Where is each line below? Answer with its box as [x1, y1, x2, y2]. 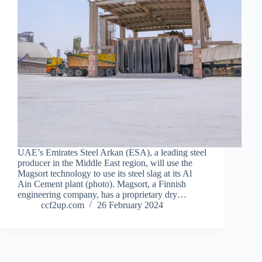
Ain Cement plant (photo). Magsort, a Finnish [18, 178, 186, 189]
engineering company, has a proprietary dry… [18, 189, 187, 199]
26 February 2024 [97, 199, 163, 210]
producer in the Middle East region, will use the [18, 157, 192, 168]
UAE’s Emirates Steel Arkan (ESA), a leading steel [18, 147, 206, 157]
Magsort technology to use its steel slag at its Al [18, 168, 192, 178]
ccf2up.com [41, 199, 84, 210]
